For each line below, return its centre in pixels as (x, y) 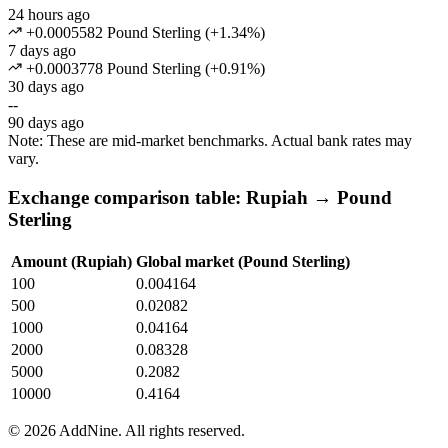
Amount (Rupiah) (71, 261)
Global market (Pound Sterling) (243, 261)
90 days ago (46, 123)
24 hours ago (49, 15)
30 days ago (46, 87)
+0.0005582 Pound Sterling (111, 33)
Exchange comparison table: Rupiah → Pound (200, 198)
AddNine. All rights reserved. (150, 430)
